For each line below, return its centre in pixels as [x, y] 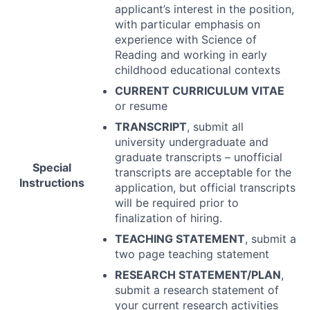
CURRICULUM [210, 91]
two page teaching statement [192, 254]
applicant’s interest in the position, [204, 9]
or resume [141, 106]
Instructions [52, 183]
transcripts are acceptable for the [203, 173]
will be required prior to [177, 203]
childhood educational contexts [198, 70]
